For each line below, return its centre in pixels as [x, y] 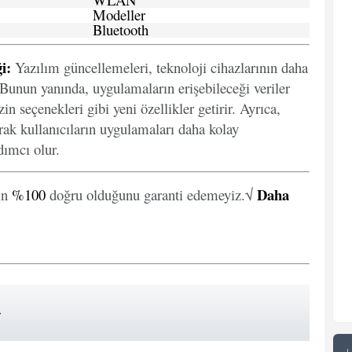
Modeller [119, 15]
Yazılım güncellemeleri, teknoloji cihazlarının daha [159, 67]
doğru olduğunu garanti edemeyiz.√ [151, 194]
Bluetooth [121, 29]
